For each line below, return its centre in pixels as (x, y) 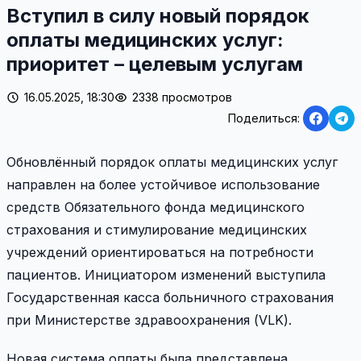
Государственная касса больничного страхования (170, 297)
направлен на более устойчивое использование (163, 184)
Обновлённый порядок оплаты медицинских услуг (172, 162)
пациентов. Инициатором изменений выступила (166, 274)
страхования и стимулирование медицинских (157, 229)
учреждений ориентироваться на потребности (160, 252)
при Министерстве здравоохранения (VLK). (149, 320)
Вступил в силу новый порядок (158, 15)
